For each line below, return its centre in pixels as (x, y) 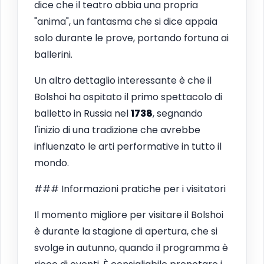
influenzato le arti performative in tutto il (128, 146)
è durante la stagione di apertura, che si (126, 231)
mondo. (52, 163)
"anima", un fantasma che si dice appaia (126, 21)
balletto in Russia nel (82, 113)
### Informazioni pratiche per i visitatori (130, 189)
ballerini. (53, 54)
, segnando (178, 113)
